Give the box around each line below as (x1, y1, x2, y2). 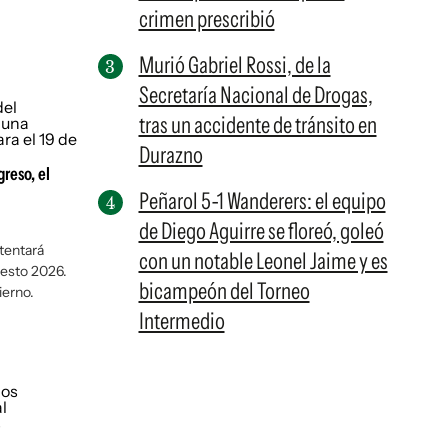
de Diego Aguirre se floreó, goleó (138, 217, 384, 245)
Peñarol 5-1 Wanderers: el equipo (138, 187, 386, 215)
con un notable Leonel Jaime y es (138, 247, 388, 275)
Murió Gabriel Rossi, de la (138, 51, 331, 79)
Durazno (138, 141, 203, 169)
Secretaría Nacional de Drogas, (138, 81, 373, 109)
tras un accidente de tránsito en (138, 111, 377, 139)
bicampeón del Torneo (138, 277, 310, 305)
